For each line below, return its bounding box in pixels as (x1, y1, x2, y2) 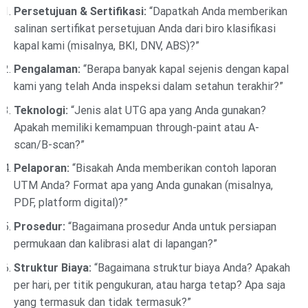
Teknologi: (14, 103, 68, 117)
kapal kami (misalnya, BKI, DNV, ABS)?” (14, 38, 199, 52)
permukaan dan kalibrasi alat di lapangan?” (14, 236, 217, 250)
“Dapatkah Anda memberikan (146, 4, 287, 18)
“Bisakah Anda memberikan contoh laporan (69, 162, 276, 175)
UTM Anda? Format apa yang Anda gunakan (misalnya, (14, 179, 273, 192)
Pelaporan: (14, 162, 69, 175)
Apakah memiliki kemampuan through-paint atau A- (14, 120, 259, 134)
